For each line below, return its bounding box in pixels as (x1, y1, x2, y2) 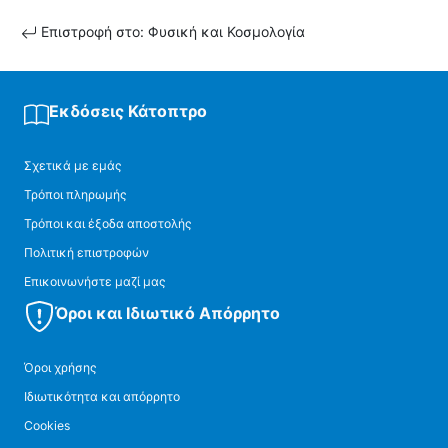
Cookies (24, 417, 70, 433)
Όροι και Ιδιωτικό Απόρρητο (54, 302, 280, 323)
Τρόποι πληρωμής (24, 186, 127, 202)
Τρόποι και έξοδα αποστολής (24, 215, 192, 231)
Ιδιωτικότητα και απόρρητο (24, 388, 180, 404)
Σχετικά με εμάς (24, 157, 122, 173)
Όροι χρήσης (24, 359, 97, 375)
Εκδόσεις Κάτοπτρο (49, 100, 208, 121)
